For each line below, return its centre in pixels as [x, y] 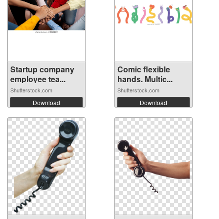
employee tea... [38, 79]
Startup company [42, 69]
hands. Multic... [145, 79]
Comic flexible [144, 69]
